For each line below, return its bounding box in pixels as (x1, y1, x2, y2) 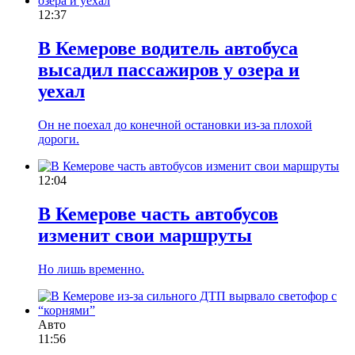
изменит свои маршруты (38, 224, 252, 246)
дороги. (38, 132, 79, 146)
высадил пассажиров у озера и (38, 59, 300, 80)
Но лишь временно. (38, 261, 144, 276)
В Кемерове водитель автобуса (38, 37, 298, 59)
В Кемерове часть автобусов (38, 203, 278, 224)
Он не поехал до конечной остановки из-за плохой (38, 117, 312, 132)
